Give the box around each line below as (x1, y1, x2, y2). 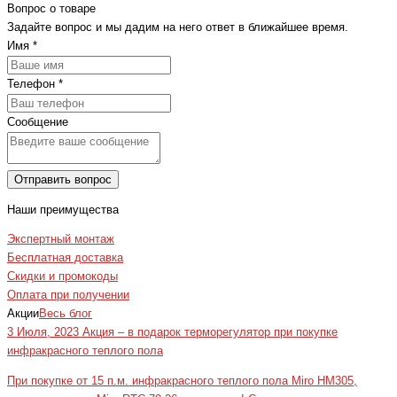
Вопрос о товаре (7, 2, 96, 15)
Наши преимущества (7, 203, 119, 216)
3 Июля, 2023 (7, 326, 82, 339)
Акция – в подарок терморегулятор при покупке (82, 326, 338, 339)
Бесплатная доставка (7, 252, 123, 265)
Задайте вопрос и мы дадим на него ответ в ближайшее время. (7, 20, 348, 34)
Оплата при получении (7, 289, 129, 302)
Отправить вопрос (14, 172, 112, 186)
